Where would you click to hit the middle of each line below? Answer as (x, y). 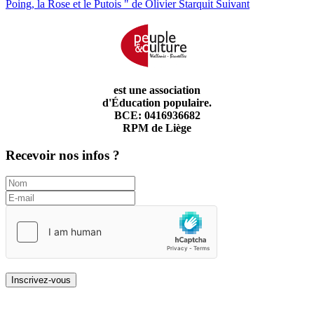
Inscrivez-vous (41, 280)
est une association (157, 90)
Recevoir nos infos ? (63, 155)
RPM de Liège (157, 128)
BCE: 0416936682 (157, 115)
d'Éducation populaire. (157, 102)
